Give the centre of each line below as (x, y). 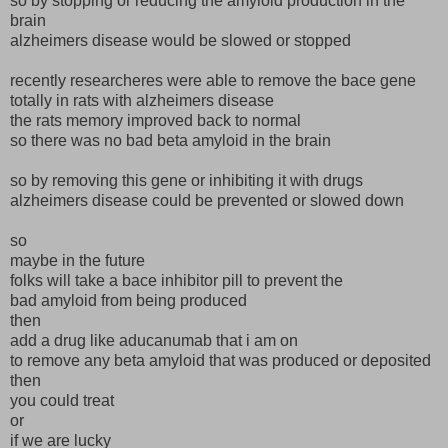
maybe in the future (77, 260)
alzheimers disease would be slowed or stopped (180, 40)
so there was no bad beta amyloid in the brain (170, 140)
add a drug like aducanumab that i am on (154, 340)
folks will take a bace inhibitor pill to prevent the (176, 280)
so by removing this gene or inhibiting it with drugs (186, 180)
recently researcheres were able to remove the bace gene (213, 80)
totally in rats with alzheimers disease (142, 100)
